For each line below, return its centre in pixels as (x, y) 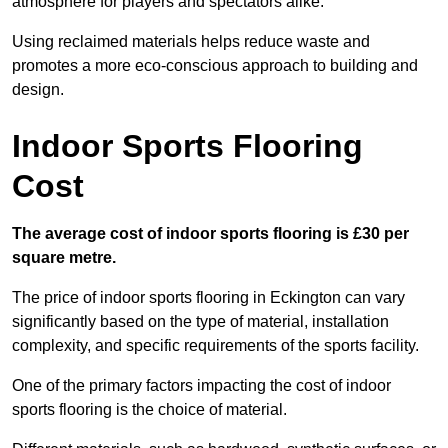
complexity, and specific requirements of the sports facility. (215, 346)
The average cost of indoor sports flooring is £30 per (210, 234)
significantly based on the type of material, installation (200, 322)
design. (38, 90)
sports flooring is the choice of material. (149, 410)
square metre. (64, 258)
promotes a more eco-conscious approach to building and (215, 66)
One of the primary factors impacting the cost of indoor (201, 386)
